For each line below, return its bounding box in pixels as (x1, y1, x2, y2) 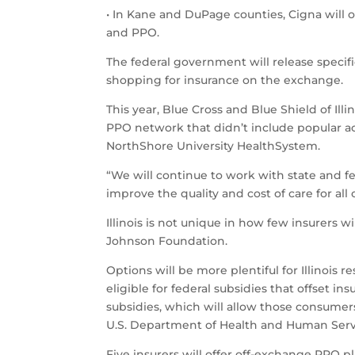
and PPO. (106, 25, 160, 40)
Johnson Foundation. (106, 234, 228, 249)
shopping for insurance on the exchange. (106, 73, 344, 88)
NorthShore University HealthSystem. (106, 139, 321, 154)
